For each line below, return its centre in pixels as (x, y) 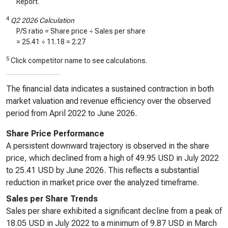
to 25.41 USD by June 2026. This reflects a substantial (103, 170)
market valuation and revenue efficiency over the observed (108, 101)
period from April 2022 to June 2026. (72, 113)
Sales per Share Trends (52, 199)
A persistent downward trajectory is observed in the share (108, 146)
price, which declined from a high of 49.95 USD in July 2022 (112, 158)
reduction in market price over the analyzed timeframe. (103, 182)
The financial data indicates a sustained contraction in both (110, 89)
